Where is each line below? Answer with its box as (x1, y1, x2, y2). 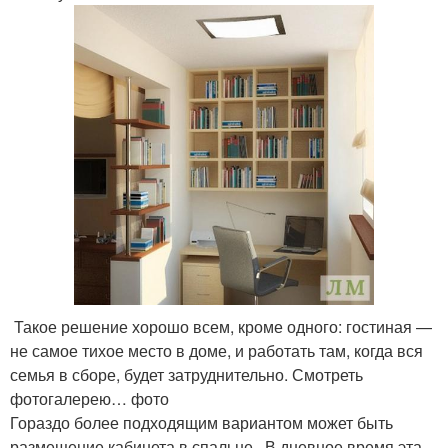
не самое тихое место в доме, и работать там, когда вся (10, 338, 423, 362)
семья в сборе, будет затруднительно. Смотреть (10, 362, 363, 386)
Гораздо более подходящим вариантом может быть (10, 410, 393, 434)
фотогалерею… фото (10, 386, 169, 410)
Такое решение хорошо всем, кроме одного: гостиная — (10, 314, 432, 338)
